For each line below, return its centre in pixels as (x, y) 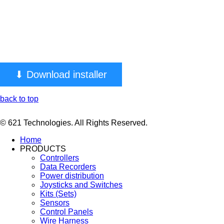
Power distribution (72, 175)
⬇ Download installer (61, 74)
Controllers (59, 157)
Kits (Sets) (58, 193)
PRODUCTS (43, 148)
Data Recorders (68, 166)
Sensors (55, 202)
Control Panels (66, 211)
